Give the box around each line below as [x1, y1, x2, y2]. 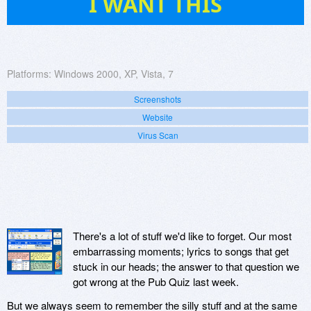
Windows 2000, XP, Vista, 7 [54, 66, 174, 81]
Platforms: [7, 66, 51, 81]
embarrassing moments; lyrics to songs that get [73, 243, 289, 258]
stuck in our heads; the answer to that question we [73, 258, 299, 274]
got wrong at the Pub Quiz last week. [73, 274, 239, 289]
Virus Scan [137, 128, 178, 141]
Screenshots [134, 92, 181, 105]
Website [142, 110, 173, 123]
